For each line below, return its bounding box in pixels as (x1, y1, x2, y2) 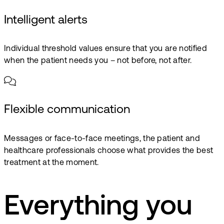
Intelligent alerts (4, 14, 87, 26)
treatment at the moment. (4, 159, 99, 167)
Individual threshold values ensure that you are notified (4, 45, 207, 53)
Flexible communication (4, 104, 130, 116)
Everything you (4, 193, 192, 221)
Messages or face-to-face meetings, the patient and (4, 135, 200, 143)
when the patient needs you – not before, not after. (4, 57, 192, 65)
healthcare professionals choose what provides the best (4, 147, 213, 155)
